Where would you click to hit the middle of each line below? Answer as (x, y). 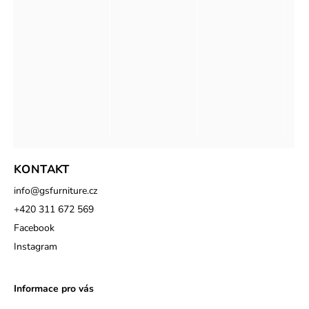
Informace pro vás (54, 289)
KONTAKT (42, 169)
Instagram (36, 246)
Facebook (34, 228)
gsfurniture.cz (68, 190)
